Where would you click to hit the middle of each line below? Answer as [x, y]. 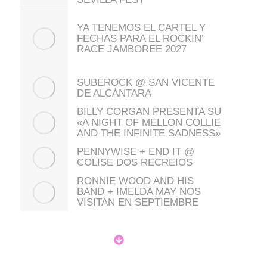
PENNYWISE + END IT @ [136, 151]
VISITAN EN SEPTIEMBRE [138, 203]
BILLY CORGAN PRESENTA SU [149, 111]
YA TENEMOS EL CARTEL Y [141, 27]
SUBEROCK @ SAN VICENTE [146, 82]
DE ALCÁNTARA [114, 93]
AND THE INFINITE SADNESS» [149, 133]
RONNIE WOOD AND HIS [135, 181]
